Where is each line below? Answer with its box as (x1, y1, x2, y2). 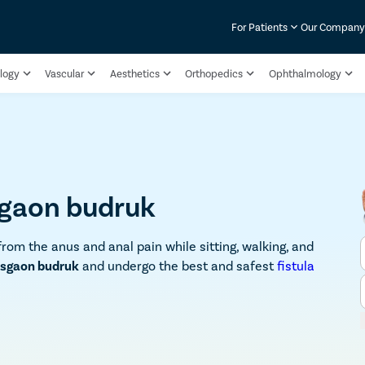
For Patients (231, 20, 288, 33)
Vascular (45, 67, 85, 80)
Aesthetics (109, 67, 160, 80)
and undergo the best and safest (79, 257, 278, 274)
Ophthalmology (268, 67, 341, 80)
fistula (277, 257, 315, 274)
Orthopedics (185, 67, 244, 80)
